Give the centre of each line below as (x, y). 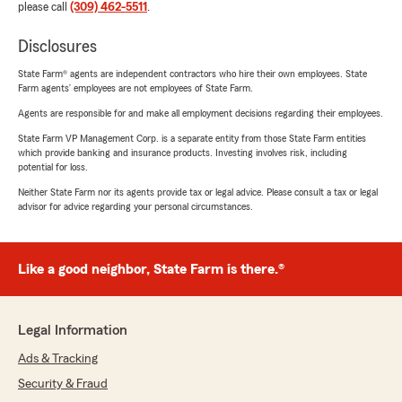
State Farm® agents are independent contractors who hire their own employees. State (192, 74)
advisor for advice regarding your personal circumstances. (135, 206)
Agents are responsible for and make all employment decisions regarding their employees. (201, 113)
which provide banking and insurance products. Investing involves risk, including (183, 153)
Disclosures (57, 47)
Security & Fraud (63, 384)
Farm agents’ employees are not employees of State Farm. (135, 88)
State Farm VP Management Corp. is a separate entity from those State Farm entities (192, 138)
